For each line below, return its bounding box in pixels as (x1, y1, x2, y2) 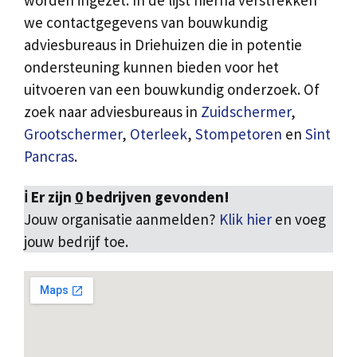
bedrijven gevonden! (83, 187, 229, 207)
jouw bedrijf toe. (24, 232, 128, 252)
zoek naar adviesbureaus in (24, 102, 201, 122)
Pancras (24, 147, 74, 167)
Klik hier (219, 210, 275, 229)
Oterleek (130, 124, 187, 144)
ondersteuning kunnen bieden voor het (24, 57, 279, 77)
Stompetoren (195, 124, 282, 144)
